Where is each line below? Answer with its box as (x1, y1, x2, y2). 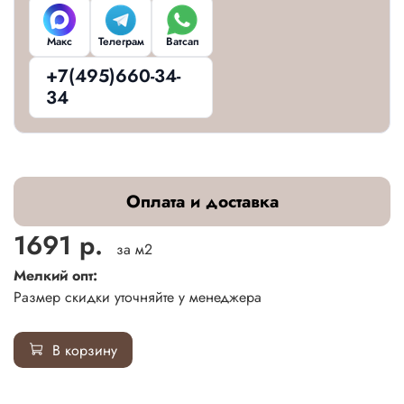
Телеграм (97, 33, 144, 50)
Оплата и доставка (125, 188, 279, 214)
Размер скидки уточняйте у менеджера (14, 286, 262, 308)
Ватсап (165, 33, 199, 50)
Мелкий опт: (14, 264, 97, 286)
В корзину (52, 339, 117, 361)
